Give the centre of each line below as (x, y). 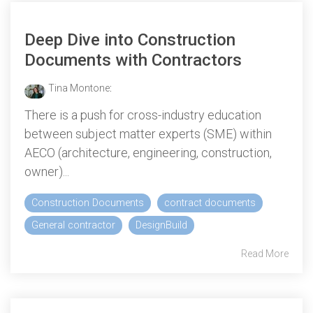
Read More (265, 253)
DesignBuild (161, 225)
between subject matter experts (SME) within (148, 133)
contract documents (210, 203)
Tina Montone (79, 88)
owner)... (47, 171)
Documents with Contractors (133, 60)
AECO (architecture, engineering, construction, (148, 152)
